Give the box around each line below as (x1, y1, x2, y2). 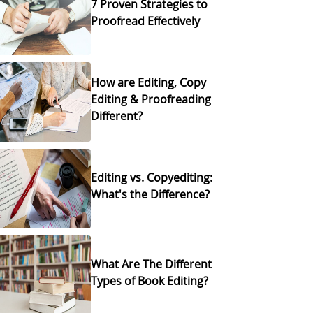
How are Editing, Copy (91, 74, 207, 90)
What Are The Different (91, 256, 212, 272)
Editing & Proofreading (91, 91, 212, 107)
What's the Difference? (91, 186, 210, 202)
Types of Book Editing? (91, 272, 209, 289)
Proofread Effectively (91, 13, 201, 29)
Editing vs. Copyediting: (91, 169, 213, 185)
